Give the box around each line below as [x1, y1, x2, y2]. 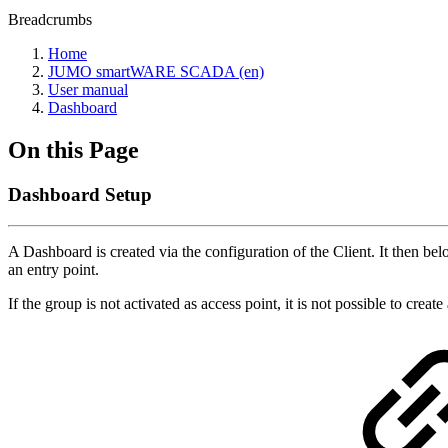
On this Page [8, 136, 139, 163]
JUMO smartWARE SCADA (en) [48, 63, 264, 80]
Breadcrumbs [8, 11, 92, 28]
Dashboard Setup [8, 183, 152, 205]
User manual [48, 81, 128, 98]
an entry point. [8, 260, 99, 278]
